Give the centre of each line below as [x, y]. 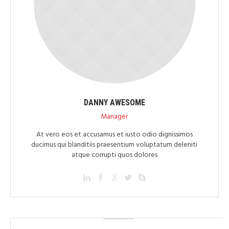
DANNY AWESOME [114, 103]
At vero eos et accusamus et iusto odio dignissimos [114, 135]
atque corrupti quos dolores [114, 155]
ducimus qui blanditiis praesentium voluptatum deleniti [114, 145]
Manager [114, 117]
